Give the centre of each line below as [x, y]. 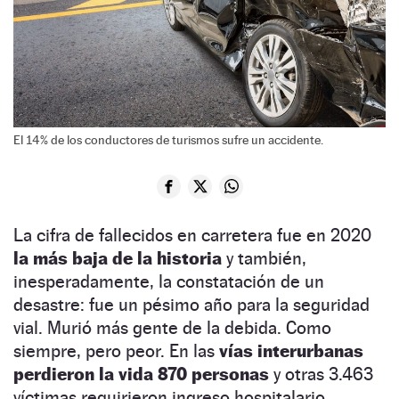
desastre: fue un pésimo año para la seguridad [191, 304]
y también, [266, 258]
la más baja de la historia [120, 258]
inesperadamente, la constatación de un [169, 281]
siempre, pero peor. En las [116, 350]
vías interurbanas [291, 350]
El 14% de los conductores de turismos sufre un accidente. [168, 139]
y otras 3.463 [321, 374]
